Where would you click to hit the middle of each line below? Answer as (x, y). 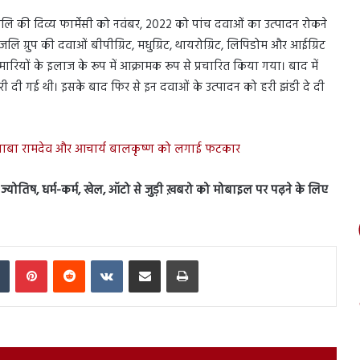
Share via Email (172, 259)
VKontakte (145, 259)
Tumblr (25, 259)
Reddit (99, 259)
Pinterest (66, 259)
